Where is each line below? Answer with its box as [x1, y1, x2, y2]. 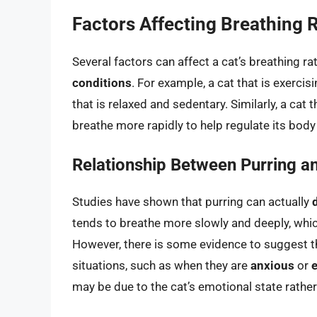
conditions [72, 75, 132, 90]
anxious [250, 258, 294, 273]
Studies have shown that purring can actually [72, 195, 312, 209]
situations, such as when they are [72, 258, 250, 273]
